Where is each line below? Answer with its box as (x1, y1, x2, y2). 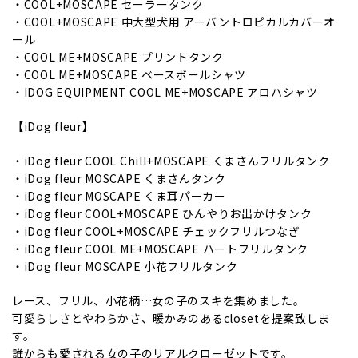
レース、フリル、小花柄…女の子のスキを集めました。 (12, 292, 305, 309)
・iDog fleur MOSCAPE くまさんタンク (12, 170, 226, 187)
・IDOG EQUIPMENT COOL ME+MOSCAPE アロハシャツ (12, 84, 318, 101)
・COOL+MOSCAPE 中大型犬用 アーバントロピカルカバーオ (12, 14, 336, 30)
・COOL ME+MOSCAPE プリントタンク (12, 49, 224, 66)
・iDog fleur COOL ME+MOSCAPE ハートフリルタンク (12, 241, 308, 257)
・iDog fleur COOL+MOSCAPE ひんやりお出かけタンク (12, 205, 312, 222)
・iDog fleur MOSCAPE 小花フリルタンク (12, 258, 238, 275)
